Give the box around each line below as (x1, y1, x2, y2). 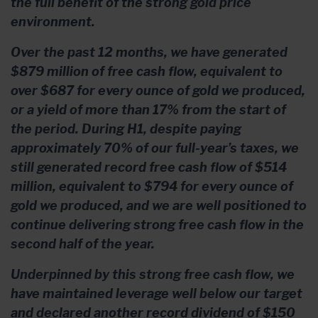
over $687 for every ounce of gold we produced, (11, 82, 305, 98)
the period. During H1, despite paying (11, 121, 241, 136)
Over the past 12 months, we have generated (11, 44, 287, 60)
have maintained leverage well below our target (11, 285, 302, 301)
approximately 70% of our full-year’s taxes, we (11, 140, 299, 155)
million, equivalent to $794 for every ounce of (11, 178, 293, 194)
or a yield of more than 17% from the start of (11, 102, 286, 117)
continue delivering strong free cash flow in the (11, 216, 304, 232)
